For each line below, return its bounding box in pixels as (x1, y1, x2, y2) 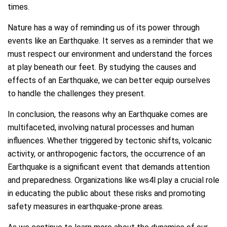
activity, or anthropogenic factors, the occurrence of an (8, 149, 205, 159)
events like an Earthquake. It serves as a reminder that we (8, 36, 213, 46)
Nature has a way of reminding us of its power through (8, 23, 200, 33)
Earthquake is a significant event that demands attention (8, 162, 210, 172)
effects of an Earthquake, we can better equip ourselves (8, 75, 210, 86)
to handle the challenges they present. (8, 89, 145, 99)
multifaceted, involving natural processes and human (8, 123, 194, 133)
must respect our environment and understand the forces (8, 49, 212, 59)
